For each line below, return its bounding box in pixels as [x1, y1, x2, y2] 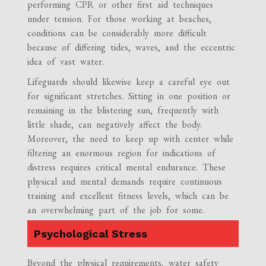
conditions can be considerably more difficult [27, 26, 207, 39]
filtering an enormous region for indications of [27, 146, 216, 159]
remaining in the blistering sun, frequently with [27, 103, 219, 116]
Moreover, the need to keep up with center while [27, 132, 234, 145]
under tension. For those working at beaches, [27, 12, 212, 25]
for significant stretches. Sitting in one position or [27, 89, 231, 102]
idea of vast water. [27, 55, 104, 68]
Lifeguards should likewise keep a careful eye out [27, 75, 230, 88]
